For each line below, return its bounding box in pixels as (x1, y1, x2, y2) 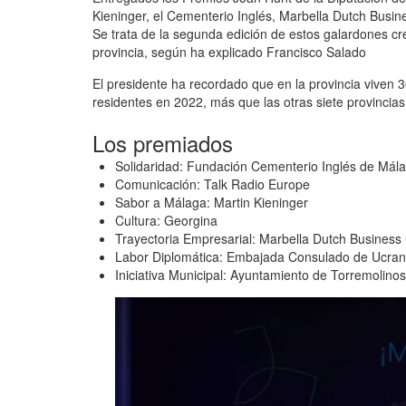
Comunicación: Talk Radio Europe (115, 175, 310, 194)
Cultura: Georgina (115, 211, 217, 230)
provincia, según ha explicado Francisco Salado (92, 43, 366, 62)
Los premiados (92, 127, 233, 159)
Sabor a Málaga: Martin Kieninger (115, 193, 308, 212)
